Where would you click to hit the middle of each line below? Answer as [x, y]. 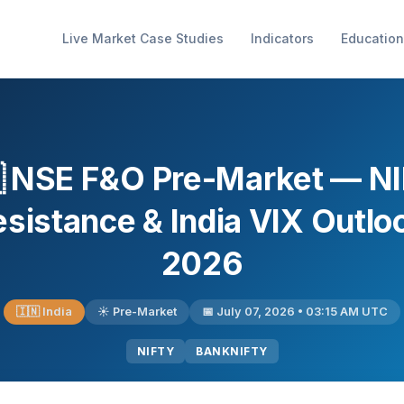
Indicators [282, 38]
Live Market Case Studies [143, 38]
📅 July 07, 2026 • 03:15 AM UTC [295, 312]
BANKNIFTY [232, 351]
